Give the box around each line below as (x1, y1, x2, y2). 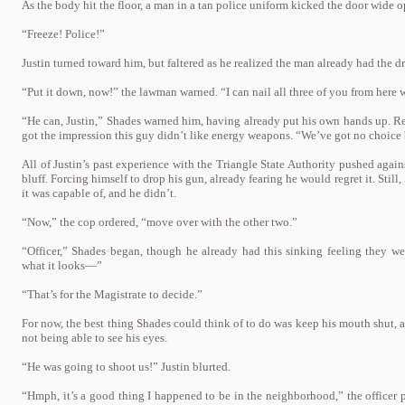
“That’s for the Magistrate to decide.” (22, 287, 202, 301)
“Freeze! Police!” (22, 27, 105, 41)
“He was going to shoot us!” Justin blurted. (22, 360, 231, 373)
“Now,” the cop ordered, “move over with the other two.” (22, 215, 297, 229)
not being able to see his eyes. (22, 331, 167, 344)
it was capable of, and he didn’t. (22, 186, 176, 200)
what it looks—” (22, 259, 102, 272)
